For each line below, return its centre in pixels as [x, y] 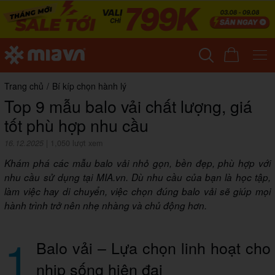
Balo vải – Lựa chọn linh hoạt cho [153, 248]
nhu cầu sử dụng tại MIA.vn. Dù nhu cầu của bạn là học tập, [137, 177]
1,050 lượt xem [76, 143]
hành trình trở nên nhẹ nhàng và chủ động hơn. [106, 206]
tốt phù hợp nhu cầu [76, 125]
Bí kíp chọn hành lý [89, 86]
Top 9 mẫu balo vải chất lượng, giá [128, 106]
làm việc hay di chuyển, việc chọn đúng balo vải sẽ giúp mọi [137, 192]
